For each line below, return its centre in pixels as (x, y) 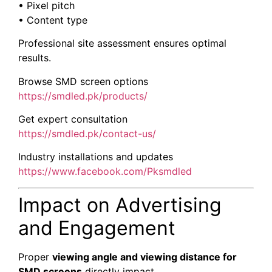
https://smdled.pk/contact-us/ (87, 134)
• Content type (53, 20)
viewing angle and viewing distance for (144, 257)
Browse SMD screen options (83, 81)
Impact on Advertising (120, 205)
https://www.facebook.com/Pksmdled (105, 172)
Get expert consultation (73, 119)
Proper (35, 257)
